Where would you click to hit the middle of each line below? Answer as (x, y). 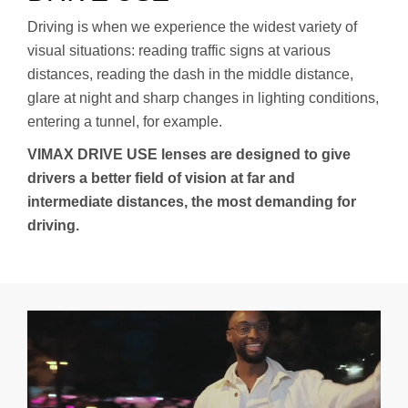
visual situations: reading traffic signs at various (179, 51)
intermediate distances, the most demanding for (192, 202)
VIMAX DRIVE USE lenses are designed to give (189, 155)
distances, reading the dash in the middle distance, (190, 75)
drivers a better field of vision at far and (161, 178)
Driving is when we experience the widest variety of (192, 27)
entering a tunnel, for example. (125, 122)
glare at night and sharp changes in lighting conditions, (203, 98)
